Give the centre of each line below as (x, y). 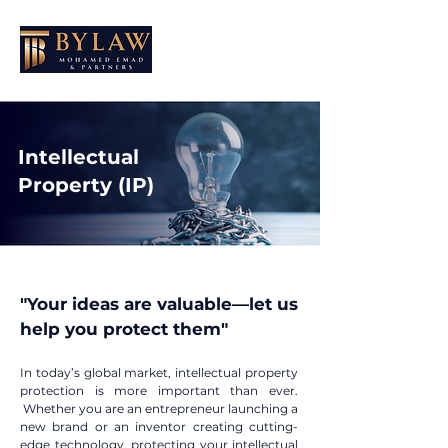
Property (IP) (86, 185)
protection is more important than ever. (159, 390)
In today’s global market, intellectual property (159, 372)
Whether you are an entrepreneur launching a (159, 408)
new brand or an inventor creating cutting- (159, 426)
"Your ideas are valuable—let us (159, 304)
